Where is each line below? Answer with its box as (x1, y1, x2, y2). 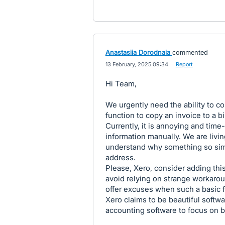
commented (172, 48, 208, 56)
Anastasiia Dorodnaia (105, 48, 170, 56)
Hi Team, (105, 79, 137, 88)
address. (105, 153, 136, 162)
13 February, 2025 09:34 (105, 61, 168, 68)
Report (175, 61, 193, 68)
